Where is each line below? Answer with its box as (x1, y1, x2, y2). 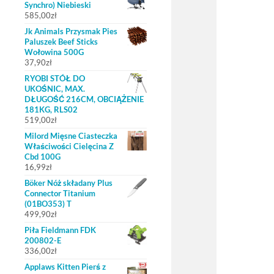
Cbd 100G (24, 152, 61, 161)
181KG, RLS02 (24, 105, 78, 114)
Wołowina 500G (24, 47, 84, 57)
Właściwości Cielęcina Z (24, 141, 114, 151)
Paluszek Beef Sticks (24, 37, 98, 46)
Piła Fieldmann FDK (24, 225, 96, 235)
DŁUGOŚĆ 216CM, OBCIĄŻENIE (24, 94, 144, 104)
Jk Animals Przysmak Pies (24, 26, 117, 36)
